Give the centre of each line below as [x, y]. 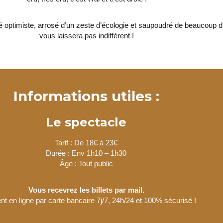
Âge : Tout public [86, 163]
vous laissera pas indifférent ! [87, 35]
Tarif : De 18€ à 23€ [86, 142]
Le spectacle [86, 122]
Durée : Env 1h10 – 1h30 [86, 153]
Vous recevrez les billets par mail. [86, 190]
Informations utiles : [86, 96]
